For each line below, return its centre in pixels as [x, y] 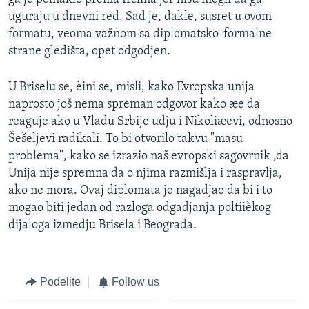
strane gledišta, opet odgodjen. [89, 51]
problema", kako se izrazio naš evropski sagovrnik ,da [149, 156]
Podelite [60, 281]
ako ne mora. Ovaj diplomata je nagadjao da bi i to [140, 190]
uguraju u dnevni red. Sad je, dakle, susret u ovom [140, 17]
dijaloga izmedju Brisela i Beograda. [102, 225]
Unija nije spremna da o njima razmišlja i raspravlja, [145, 173]
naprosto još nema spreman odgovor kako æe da [134, 104]
